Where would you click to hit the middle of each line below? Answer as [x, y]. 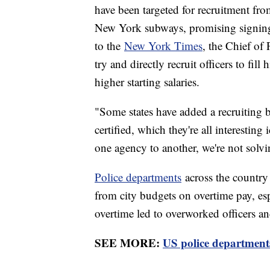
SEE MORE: [129, 243]
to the [109, 46]
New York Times [163, 46]
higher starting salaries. [147, 82]
